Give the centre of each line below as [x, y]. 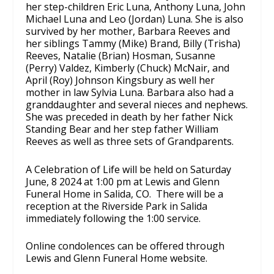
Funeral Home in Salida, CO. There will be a [125, 194]
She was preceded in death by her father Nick [130, 117]
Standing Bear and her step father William [122, 129]
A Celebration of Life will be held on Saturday [129, 169]
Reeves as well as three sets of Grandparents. [130, 142]
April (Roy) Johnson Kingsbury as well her [120, 80]
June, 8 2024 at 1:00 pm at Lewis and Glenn [123, 181]
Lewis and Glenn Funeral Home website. [117, 258]
